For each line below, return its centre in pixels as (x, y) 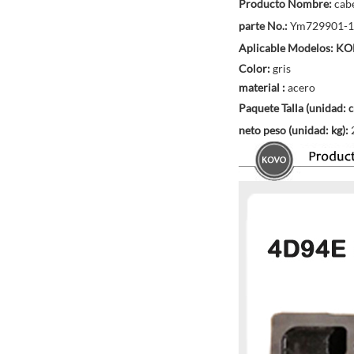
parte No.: (264, 26)
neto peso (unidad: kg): (295, 130)
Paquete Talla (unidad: (294, 108)
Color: (256, 69)
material (259, 88)
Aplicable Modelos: (287, 48)
